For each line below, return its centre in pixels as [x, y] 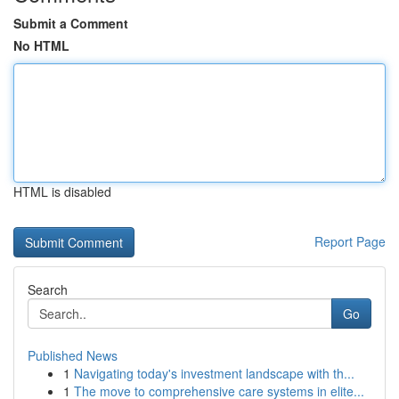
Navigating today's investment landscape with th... [214, 373]
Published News [73, 355]
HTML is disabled [62, 191]
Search [48, 289]
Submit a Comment [71, 23]
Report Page [350, 241]
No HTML [41, 45]
